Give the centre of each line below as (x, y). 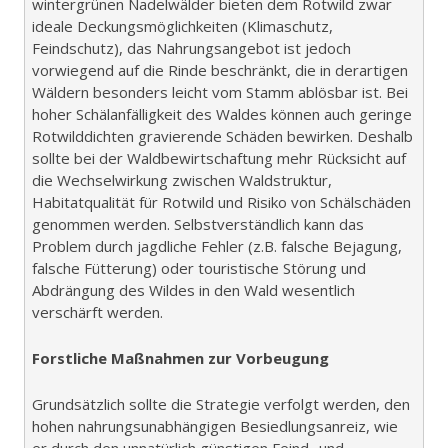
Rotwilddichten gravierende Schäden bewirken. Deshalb (222, 136)
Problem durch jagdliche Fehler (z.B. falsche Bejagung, (217, 246)
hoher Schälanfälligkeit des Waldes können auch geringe (222, 114)
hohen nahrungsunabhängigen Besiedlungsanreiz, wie (215, 426)
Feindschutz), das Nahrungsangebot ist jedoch (191, 48)
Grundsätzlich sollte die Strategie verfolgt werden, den (221, 404)
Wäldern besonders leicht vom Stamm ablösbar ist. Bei (220, 92)
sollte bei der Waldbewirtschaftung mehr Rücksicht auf (219, 158)
